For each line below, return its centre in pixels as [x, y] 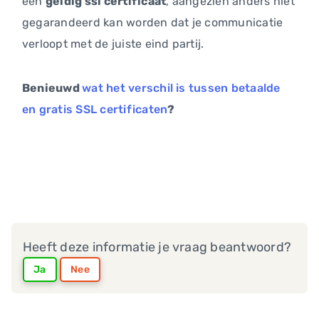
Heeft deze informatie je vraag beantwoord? [157, 247]
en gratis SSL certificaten [95, 110]
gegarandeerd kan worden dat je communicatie [153, 23]
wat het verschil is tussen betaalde [181, 88]
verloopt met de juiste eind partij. [113, 44]
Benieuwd [52, 88]
